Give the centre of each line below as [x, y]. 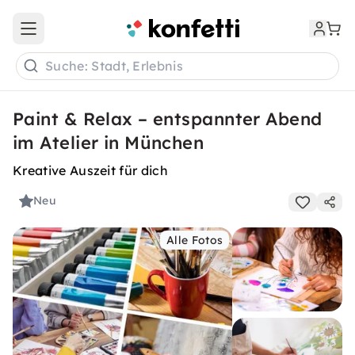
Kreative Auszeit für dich [90, 170]
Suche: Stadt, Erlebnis [115, 66]
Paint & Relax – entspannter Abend [168, 119]
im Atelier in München [109, 143]
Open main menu [74, 35]
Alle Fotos [195, 240]
